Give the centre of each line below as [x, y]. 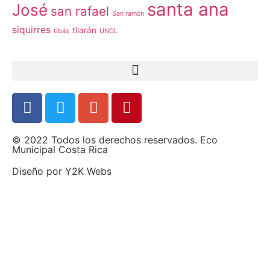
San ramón [128, 13]
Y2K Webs [88, 171]
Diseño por [39, 171]
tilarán [84, 30]
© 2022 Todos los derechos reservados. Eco [115, 140]
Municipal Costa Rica [60, 149]
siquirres [31, 30]
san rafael [80, 11]
